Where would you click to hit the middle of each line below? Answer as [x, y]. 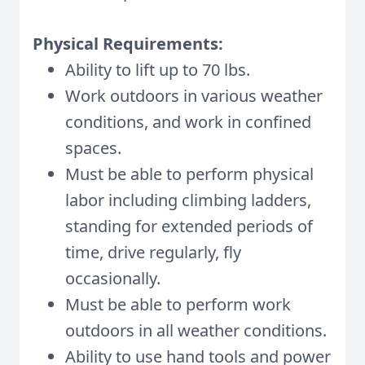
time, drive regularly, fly [153, 252]
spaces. [93, 148]
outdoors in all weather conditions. [198, 330]
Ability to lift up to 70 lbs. [158, 70]
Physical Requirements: [128, 44]
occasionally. [113, 278]
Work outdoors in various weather [194, 96]
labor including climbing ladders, [188, 200]
